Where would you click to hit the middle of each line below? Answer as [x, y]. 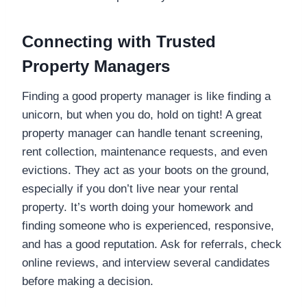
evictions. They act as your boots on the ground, [146, 170]
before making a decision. [88, 281]
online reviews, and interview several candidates [146, 262]
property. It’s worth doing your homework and [137, 207]
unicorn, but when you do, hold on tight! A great [142, 114]
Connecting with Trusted [119, 41]
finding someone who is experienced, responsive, [148, 225]
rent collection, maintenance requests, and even [145, 151]
